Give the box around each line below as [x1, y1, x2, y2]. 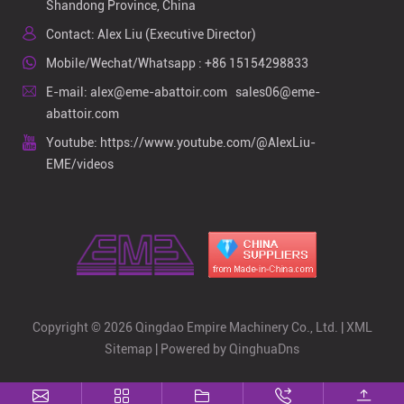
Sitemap [105, 342, 152, 357]
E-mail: [46, 85, 90, 100]
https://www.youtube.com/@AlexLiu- [100, 135, 316, 151]
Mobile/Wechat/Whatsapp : [46, 56, 205, 71]
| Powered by [152, 342, 229, 357]
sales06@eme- [235, 85, 320, 100]
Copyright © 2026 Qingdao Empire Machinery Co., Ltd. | [32, 320, 346, 335]
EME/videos [46, 157, 114, 172]
